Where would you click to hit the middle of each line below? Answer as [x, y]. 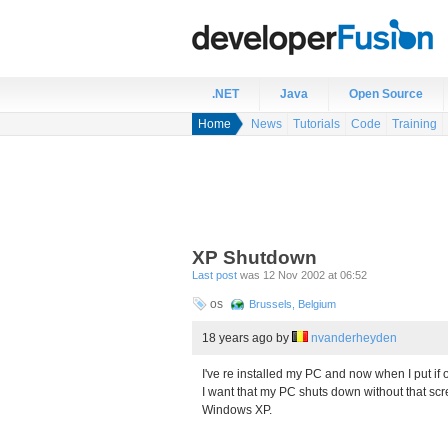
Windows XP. [237, 410]
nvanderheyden [354, 338]
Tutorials [316, 124]
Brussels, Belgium [292, 304]
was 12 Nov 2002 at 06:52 [302, 275]
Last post [214, 275]
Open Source [386, 94]
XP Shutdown [254, 257]
